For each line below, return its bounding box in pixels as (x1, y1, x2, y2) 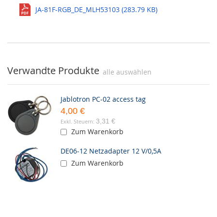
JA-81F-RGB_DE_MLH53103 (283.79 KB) (35, 5, 157, 14)
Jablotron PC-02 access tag (61, 94, 146, 104)
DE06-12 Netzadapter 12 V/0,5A (61, 146, 161, 156)
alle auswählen (103, 67, 152, 77)
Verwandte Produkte (7, 64, 99, 77)
